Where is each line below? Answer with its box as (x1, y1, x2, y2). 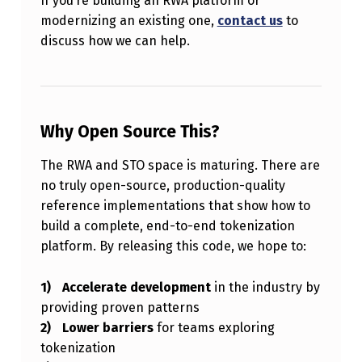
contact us (217, 13, 283, 29)
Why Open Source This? (40, 121, 220, 143)
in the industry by (210, 280, 320, 296)
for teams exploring (153, 320, 275, 336)
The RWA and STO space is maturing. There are (40, 158, 320, 174)
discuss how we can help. (40, 33, 190, 49)
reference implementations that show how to (40, 198, 310, 214)
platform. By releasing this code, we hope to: (40, 238, 306, 255)
